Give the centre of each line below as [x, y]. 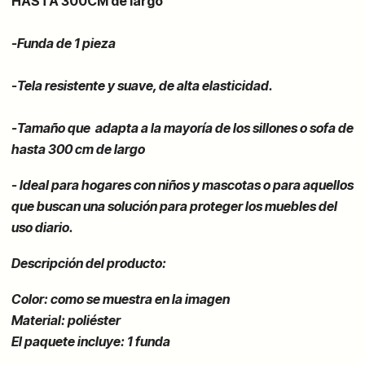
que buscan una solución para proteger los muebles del [174, 207]
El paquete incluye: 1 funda [92, 342]
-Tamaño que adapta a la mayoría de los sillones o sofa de [182, 128]
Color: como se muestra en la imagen [120, 299]
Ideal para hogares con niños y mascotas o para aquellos [186, 185]
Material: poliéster [67, 321]
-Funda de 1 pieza [64, 44]
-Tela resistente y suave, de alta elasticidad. [142, 86]
